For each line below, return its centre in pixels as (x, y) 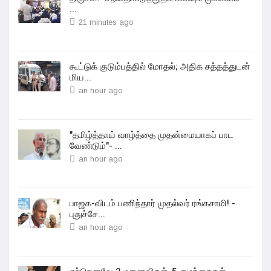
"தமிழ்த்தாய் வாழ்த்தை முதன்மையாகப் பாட (152, 135)
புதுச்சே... (87, 214)
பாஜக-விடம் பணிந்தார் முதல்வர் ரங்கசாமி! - (152, 203)
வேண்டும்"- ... (96, 146)
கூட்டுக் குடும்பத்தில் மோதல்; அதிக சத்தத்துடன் (160, 67)
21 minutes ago (106, 22)
